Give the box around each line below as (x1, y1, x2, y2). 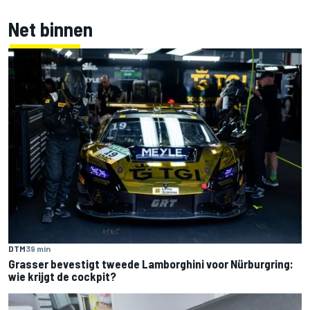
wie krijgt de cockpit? (8, 268, 116, 283)
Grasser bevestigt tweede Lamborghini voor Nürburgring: (8, 256, 293, 271)
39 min (26, 243, 51, 253)
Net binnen (8, 17, 93, 41)
